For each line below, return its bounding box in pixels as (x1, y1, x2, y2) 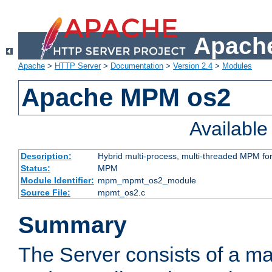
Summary (18, 212, 127, 239)
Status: (20, 163, 50, 174)
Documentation (110, 61, 163, 71)
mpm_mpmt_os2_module (97, 175, 196, 186)
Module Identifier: (20, 175, 94, 186)
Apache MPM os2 (21, 83, 231, 112)
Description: (20, 151, 72, 161)
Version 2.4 (173, 61, 212, 71)
